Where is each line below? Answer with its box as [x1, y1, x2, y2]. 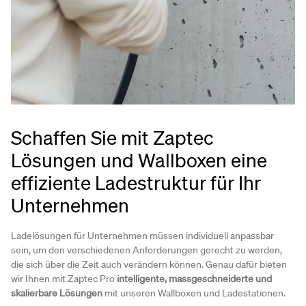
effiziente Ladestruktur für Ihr [11, 171, 261, 195]
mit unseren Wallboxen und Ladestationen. [102, 287, 286, 300]
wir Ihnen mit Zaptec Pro [11, 273, 117, 286]
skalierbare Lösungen [11, 287, 102, 300]
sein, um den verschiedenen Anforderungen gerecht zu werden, [11, 244, 282, 257]
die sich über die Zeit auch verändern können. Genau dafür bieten [11, 258, 287, 271]
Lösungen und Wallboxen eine [11, 148, 267, 172]
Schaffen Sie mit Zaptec [11, 126, 214, 150]
